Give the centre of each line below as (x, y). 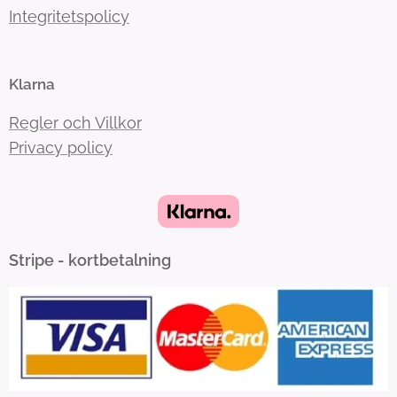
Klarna (32, 85)
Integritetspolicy (69, 17)
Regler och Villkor (75, 123)
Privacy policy (61, 148)
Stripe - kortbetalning (90, 261)
